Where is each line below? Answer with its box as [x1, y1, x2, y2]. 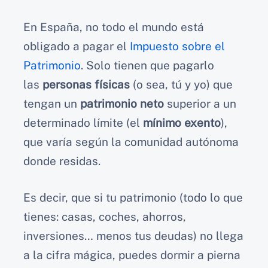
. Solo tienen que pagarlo [81, 59, 214, 72]
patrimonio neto [80, 97, 164, 111]
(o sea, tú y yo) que [130, 78, 233, 92]
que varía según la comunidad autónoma [23, 135, 239, 149]
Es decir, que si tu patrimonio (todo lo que [23, 190, 243, 204]
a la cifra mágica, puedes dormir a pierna [23, 248, 240, 261]
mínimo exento [143, 116, 221, 130]
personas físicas [42, 78, 130, 92]
